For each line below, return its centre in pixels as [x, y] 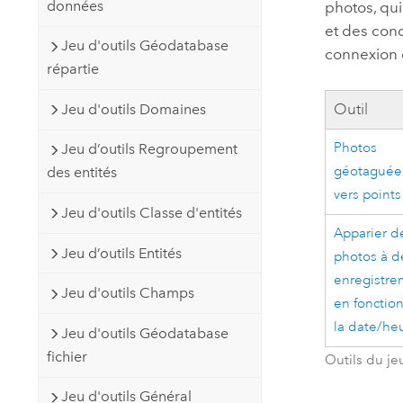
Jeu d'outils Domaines [133, 109]
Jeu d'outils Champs [127, 293]
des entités [81, 173]
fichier [67, 356]
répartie [72, 69]
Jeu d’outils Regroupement [149, 149]
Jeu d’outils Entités [121, 253]
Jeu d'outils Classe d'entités [151, 213]
